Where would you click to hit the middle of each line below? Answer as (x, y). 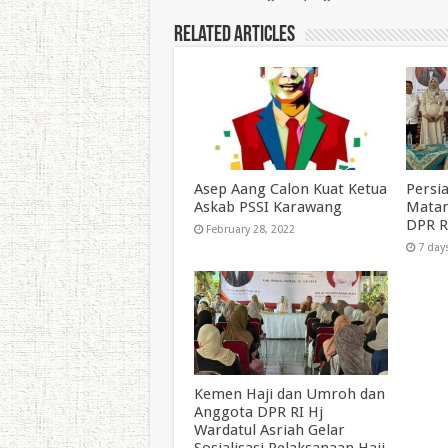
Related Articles (234, 35)
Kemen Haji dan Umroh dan (289, 393)
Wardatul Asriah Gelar (269, 429)
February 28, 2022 (250, 230)
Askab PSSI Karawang (267, 207)
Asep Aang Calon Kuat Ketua (290, 189)
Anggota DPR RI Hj (258, 411)
